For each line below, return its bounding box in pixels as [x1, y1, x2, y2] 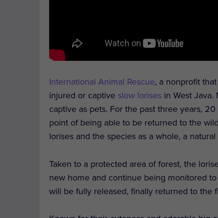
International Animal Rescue [49, 76, 155, 87]
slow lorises [118, 90, 162, 101]
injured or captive [49, 90, 118, 101]
